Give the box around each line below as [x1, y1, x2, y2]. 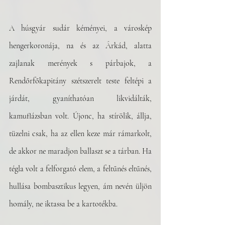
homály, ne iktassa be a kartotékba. [9, 199, 118, 209]
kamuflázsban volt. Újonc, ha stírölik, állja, [9, 111, 152, 121]
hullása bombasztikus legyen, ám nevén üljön [9, 181, 152, 191]
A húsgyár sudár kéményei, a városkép [9, 23, 152, 33]
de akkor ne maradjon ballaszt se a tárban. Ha [9, 146, 152, 156]
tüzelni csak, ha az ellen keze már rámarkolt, [9, 129, 152, 139]
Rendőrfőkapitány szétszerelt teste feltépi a [9, 76, 152, 86]
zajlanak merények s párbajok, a [9, 58, 152, 68]
